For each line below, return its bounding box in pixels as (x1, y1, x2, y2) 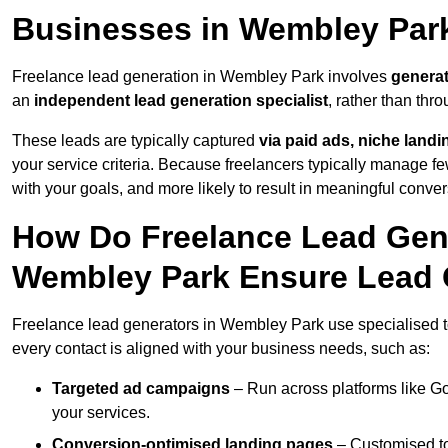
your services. (52, 404, 150, 422)
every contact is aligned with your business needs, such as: (12, 340, 430, 358)
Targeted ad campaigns (52, 380, 230, 398)
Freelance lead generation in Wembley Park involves (12, 68, 391, 86)
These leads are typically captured (12, 132, 259, 150)
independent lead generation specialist (34, 92, 328, 110)
